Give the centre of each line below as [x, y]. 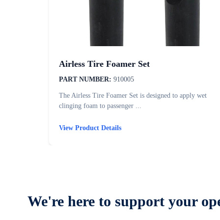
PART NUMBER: [85, 80]
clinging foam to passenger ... [100, 106]
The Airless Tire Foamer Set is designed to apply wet [133, 96]
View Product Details [90, 128]
